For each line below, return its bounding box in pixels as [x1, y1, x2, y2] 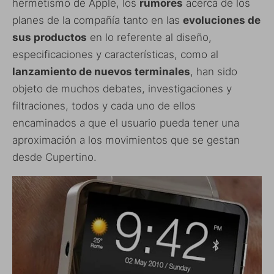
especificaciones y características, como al [12, 48, 218, 61]
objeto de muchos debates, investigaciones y [12, 82, 232, 95]
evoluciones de [183, 13, 261, 26]
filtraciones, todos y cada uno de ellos [12, 99, 196, 112]
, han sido [190, 65, 237, 78]
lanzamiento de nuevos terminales [12, 65, 190, 78]
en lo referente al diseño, [87, 31, 212, 43]
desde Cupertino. [12, 150, 97, 163]
